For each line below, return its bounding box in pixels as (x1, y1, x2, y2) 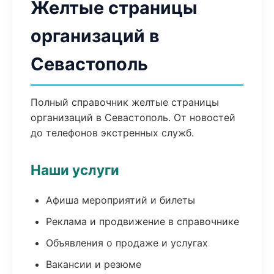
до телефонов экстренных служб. (31, 127, 194, 139)
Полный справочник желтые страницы (31, 96, 219, 108)
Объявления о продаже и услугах (46, 237, 208, 249)
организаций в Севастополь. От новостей (31, 111, 235, 124)
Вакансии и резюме (46, 258, 141, 270)
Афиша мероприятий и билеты (46, 194, 195, 206)
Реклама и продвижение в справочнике (46, 215, 239, 228)
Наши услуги (31, 161, 119, 178)
